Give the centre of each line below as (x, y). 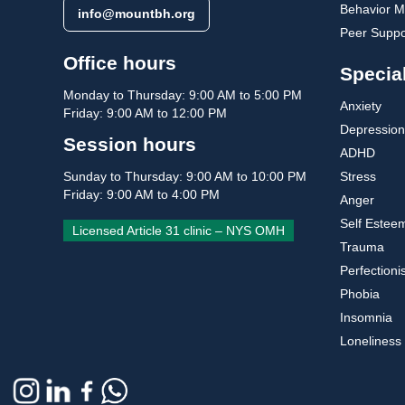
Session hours (130, 145)
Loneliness (371, 341)
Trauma (362, 247)
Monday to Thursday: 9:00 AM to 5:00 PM (183, 95)
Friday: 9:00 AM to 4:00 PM (141, 195)
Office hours (120, 63)
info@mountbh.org (137, 14)
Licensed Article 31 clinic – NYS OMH (179, 231)
